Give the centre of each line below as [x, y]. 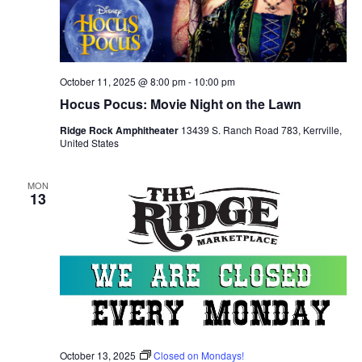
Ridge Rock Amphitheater [120, 130]
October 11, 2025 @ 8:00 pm [122, 81]
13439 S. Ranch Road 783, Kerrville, [261, 129]
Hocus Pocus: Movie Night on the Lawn [180, 103]
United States [89, 142]
